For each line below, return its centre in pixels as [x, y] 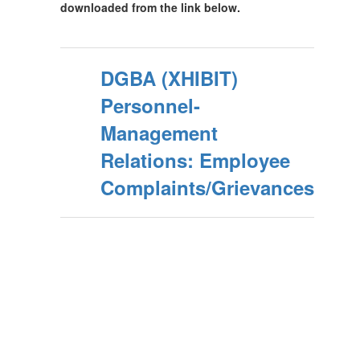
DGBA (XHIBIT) [169, 78]
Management [159, 133]
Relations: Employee [195, 160]
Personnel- [150, 105]
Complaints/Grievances [207, 187]
